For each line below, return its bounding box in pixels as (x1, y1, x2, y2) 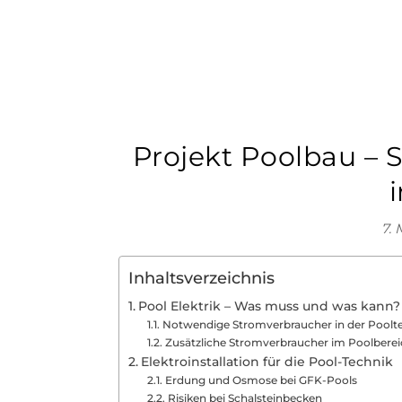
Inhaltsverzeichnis (128, 268, 275, 289)
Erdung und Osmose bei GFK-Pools (164, 373, 357, 388)
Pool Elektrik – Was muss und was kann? (137, 299, 400, 314)
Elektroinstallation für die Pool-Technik (140, 354, 393, 370)
